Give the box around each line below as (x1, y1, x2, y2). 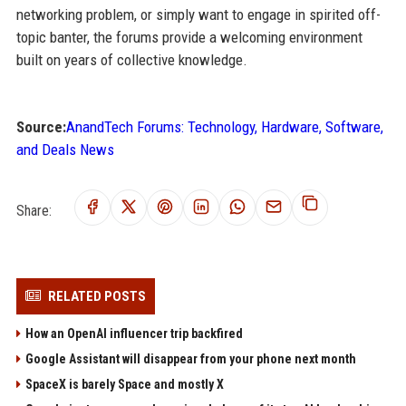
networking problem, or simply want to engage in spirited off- (15, 5, 381, 24)
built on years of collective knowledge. (15, 51, 247, 69)
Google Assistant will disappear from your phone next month (24, 352, 356, 366)
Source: (15, 118, 66, 136)
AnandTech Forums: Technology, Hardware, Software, (65, 118, 383, 136)
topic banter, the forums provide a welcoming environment (15, 28, 362, 46)
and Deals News (15, 140, 114, 159)
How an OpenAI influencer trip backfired (24, 326, 246, 341)
